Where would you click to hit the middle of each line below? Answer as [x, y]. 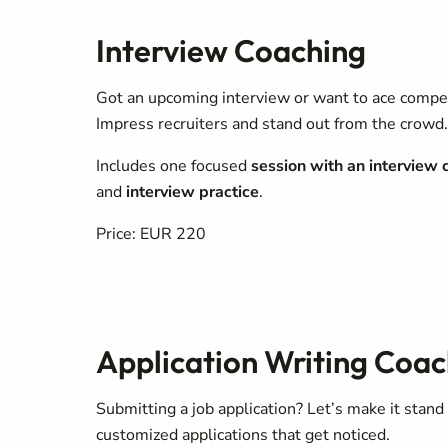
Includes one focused [171, 166]
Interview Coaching [231, 50]
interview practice [190, 192]
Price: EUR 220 [151, 234]
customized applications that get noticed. [243, 435]
